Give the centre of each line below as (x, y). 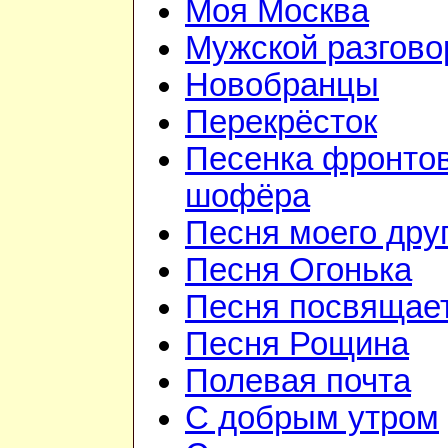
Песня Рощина (297, 344)
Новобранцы (282, 85)
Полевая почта (298, 381)
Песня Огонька (298, 270)
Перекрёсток (281, 122)
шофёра (247, 196)
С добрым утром (312, 418)
